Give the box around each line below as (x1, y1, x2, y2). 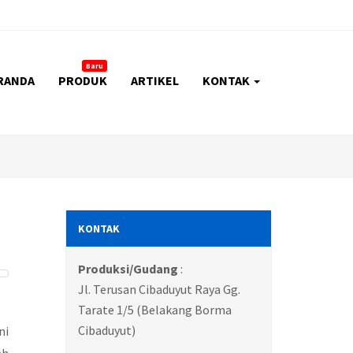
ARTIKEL (130, 72, 179, 88)
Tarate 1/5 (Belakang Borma (78, 302, 232, 318)
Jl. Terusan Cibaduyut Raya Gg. (78, 281, 240, 297)
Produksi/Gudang (78, 261, 180, 277)
